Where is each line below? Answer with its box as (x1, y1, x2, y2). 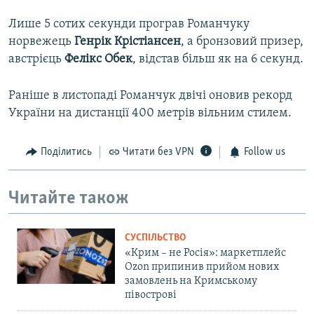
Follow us (243, 146, 285, 158)
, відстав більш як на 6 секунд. (132, 53, 303, 67)
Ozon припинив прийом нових (125, 261, 279, 273)
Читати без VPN (123, 146, 194, 158)
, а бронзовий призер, (181, 35, 303, 49)
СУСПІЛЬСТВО (125, 233, 186, 244)
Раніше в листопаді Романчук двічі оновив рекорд (8, 89, 292, 103)
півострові (125, 289, 177, 301)
